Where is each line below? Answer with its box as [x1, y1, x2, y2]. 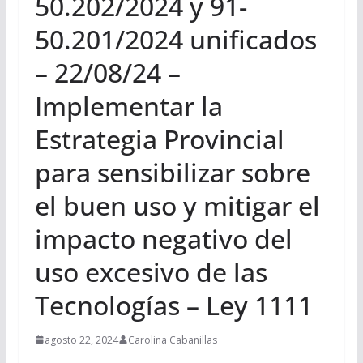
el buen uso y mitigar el [34, 187, 320, 223]
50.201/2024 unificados [34, 21, 317, 57]
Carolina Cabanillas [127, 332, 217, 347]
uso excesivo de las [34, 254, 267, 289]
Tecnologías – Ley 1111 [34, 287, 313, 322]
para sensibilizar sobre [34, 154, 310, 190]
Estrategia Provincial [34, 121, 284, 156]
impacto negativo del [34, 220, 293, 256]
